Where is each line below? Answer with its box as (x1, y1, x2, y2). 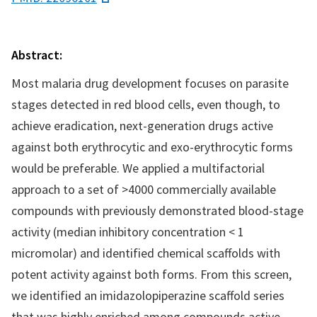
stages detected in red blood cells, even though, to (11, 96, 280, 113)
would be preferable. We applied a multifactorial (11, 160, 265, 176)
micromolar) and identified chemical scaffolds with (11, 245, 280, 261)
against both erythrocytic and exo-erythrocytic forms (11, 139, 293, 155)
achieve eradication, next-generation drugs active (11, 117, 273, 134)
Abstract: (11, 47, 62, 63)
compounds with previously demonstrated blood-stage (11, 202, 304, 219)
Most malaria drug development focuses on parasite (11, 75, 289, 91)
